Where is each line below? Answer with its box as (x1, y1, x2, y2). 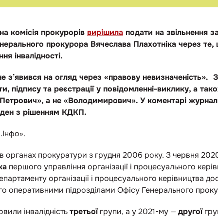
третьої (70, 206, 98, 217)
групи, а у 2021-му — (98, 206, 178, 217)
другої (178, 206, 202, 217)
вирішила (87, 27, 123, 37)
